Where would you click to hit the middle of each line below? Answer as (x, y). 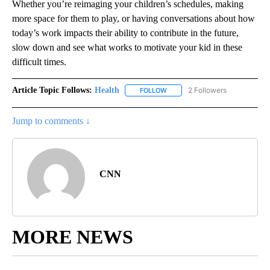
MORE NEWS (73, 237)
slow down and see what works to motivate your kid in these (127, 47)
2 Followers (207, 90)
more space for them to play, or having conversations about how (133, 18)
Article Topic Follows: (52, 90)
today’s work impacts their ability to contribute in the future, (125, 33)
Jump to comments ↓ (51, 121)
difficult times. (39, 61)
